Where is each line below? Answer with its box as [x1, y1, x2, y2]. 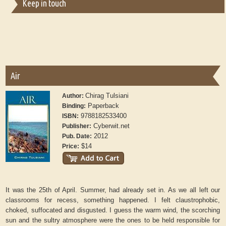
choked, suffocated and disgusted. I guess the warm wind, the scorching [6, 206, 220, 214]
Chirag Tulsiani [85, 92, 129, 100]
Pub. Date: [62, 133, 92, 140]
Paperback [86, 102, 120, 110]
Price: [62, 143, 80, 150]
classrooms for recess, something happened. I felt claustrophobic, [6, 196, 220, 204]
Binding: [62, 102, 86, 110]
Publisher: [62, 123, 92, 130]
